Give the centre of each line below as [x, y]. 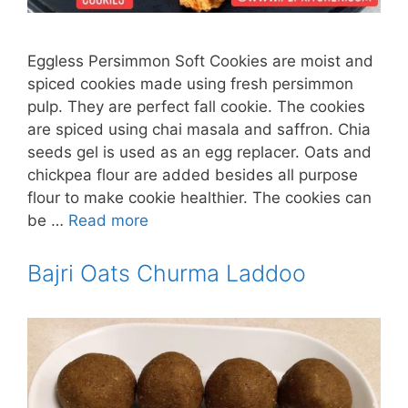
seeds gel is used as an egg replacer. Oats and [199, 152]
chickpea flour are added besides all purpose [193, 174]
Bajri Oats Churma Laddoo [167, 273]
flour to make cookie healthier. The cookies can [199, 197]
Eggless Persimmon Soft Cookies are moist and [200, 61]
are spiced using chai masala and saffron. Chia [199, 129]
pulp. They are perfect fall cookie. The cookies [196, 106]
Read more [108, 220]
